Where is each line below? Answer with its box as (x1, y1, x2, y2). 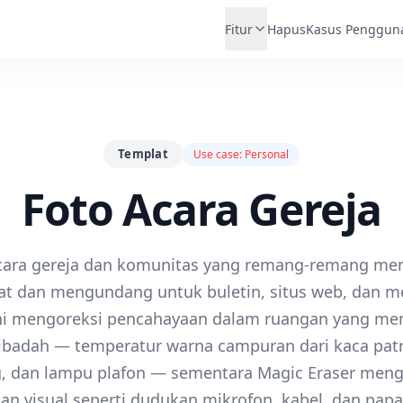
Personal (245, 146, 290, 162)
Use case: (193, 146, 246, 162)
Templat (117, 146, 169, 162)
